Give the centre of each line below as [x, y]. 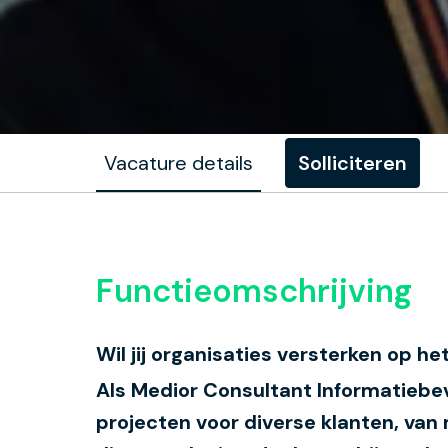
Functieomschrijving [254, 291]
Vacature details [178, 163]
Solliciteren [352, 163]
